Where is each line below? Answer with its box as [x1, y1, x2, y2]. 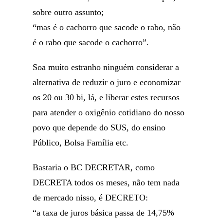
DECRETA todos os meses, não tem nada [33, 178, 180, 187]
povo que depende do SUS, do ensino [33, 123, 166, 132]
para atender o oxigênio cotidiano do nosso [33, 108, 185, 117]
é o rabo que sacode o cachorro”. [33, 37, 149, 47]
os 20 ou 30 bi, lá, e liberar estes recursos [33, 92, 180, 102]
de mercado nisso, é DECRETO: [33, 193, 148, 202]
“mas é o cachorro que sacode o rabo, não [33, 22, 181, 32]
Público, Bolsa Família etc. [33, 138, 129, 147]
